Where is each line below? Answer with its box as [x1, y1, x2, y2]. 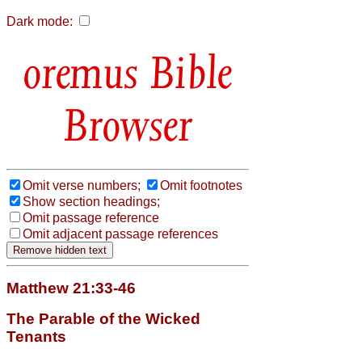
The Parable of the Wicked [6, 309, 200, 327]
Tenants [6, 327, 66, 345]
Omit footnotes [160, 178, 242, 192]
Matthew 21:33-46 [6, 279, 136, 297]
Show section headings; [23, 194, 160, 208]
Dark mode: [6, 15, 73, 28]
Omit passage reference [23, 210, 159, 225]
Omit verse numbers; [23, 178, 141, 192]
